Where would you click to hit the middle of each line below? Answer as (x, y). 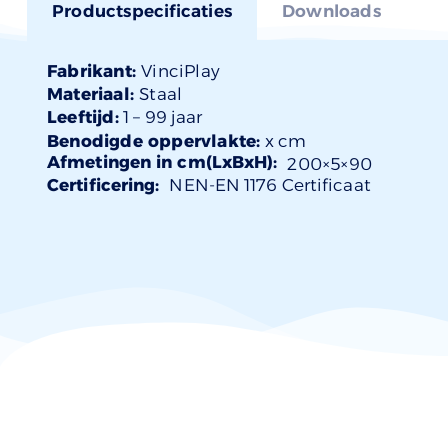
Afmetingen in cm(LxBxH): (162, 161)
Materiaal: (93, 93)
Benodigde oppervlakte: (154, 140)
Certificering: (103, 184)
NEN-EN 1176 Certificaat (270, 184)
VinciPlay (181, 70)
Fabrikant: (94, 70)
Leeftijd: (83, 116)
